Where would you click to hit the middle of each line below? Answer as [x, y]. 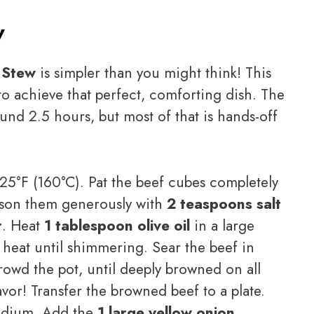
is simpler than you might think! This [153, 73]
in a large [222, 225]
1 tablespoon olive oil [117, 225]
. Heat [23, 225]
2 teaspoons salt [224, 204]
